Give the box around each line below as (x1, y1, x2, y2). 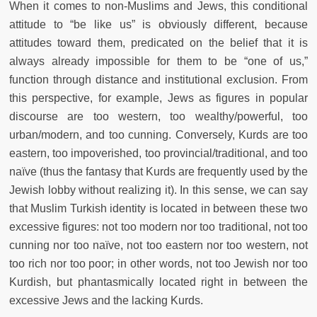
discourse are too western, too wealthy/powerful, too (9, 110, 308, 122)
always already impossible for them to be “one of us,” (9, 54, 308, 67)
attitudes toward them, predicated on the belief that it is (9, 36, 308, 49)
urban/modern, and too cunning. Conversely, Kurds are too (9, 128, 308, 141)
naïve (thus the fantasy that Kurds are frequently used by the (9, 165, 308, 178)
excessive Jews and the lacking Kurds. (9, 294, 203, 306)
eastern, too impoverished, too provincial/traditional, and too (9, 146, 308, 159)
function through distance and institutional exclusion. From (9, 73, 308, 86)
